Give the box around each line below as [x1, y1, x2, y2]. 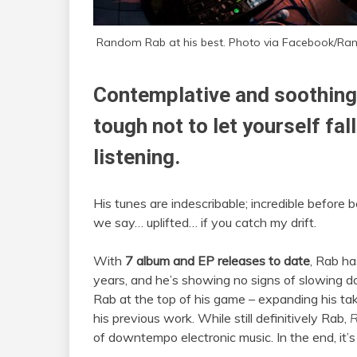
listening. [93, 144, 180, 169]
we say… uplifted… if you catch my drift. [93, 214, 316, 230]
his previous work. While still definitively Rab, [93, 309, 350, 326]
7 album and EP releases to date [125, 252, 310, 269]
